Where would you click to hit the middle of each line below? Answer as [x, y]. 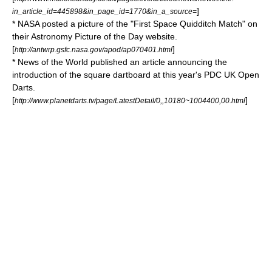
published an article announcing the [158, 62]
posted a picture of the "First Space [110, 24]
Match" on [237, 24]
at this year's [177, 75]
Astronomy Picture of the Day [87, 36]
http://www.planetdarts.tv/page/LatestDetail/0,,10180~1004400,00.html [130, 100]
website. [160, 36]
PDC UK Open [232, 75]
